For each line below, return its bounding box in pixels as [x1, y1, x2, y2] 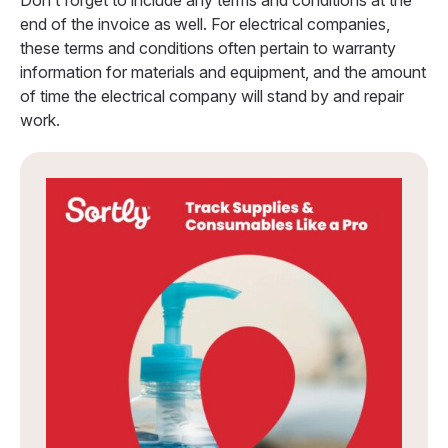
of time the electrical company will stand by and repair [20, 86, 404, 107]
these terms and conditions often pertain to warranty [20, 38, 396, 59]
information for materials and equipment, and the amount [20, 62, 426, 83]
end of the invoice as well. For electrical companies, [20, 14, 390, 35]
